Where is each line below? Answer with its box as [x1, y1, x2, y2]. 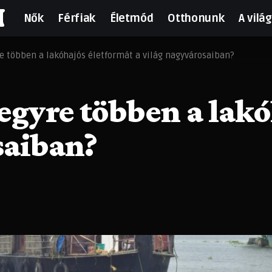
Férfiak [58, 11, 95, 25]
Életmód [109, 11, 154, 25]
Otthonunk [168, 11, 225, 25]
